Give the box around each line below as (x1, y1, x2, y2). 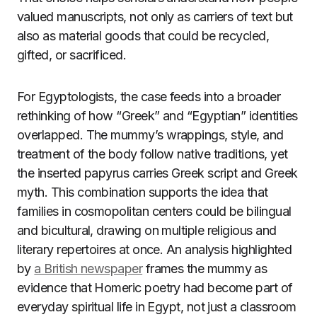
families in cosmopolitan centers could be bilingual (17, 204, 292, 219)
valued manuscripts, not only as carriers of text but (17, 9, 293, 24)
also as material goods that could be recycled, (17, 28, 270, 43)
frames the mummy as (142, 261, 267, 276)
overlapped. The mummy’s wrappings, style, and (17, 127, 284, 142)
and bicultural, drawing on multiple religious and (17, 223, 277, 238)
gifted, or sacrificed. (17, 47, 127, 62)
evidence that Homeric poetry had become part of (17, 280, 293, 295)
